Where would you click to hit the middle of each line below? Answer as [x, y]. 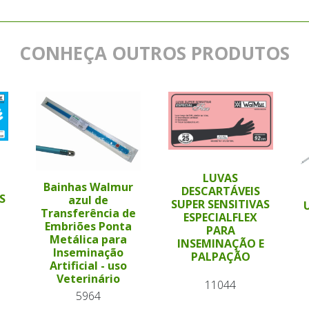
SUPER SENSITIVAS [221, 205]
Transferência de [89, 213]
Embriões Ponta [89, 227]
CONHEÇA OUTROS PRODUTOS [154, 53]
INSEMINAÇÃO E [220, 244]
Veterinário [89, 279]
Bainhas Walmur [89, 187]
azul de [89, 200]
